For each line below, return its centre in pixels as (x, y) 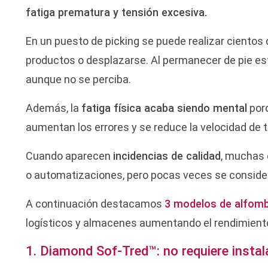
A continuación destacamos (95, 203)
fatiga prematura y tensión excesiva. (117, 12)
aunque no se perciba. (79, 79)
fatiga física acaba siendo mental (165, 108)
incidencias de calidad (167, 156)
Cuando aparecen (70, 156)
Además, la (54, 108)
